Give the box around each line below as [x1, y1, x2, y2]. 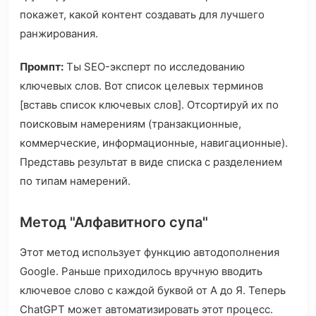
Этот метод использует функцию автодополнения [20, 245, 279, 260]
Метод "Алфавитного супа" [20, 214, 208, 231]
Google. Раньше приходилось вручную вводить [20, 265, 262, 279]
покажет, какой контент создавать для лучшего [20, 8, 265, 22]
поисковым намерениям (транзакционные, [20, 117, 241, 131]
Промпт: [20, 60, 63, 74]
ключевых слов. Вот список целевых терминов [20, 79, 263, 93]
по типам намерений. [20, 174, 130, 188]
